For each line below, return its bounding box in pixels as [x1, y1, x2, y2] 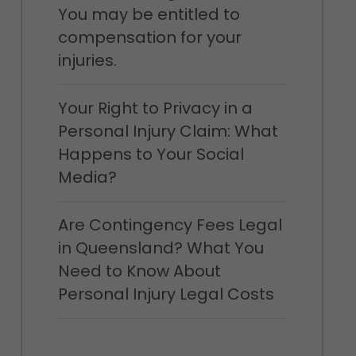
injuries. [57, 49, 117, 72]
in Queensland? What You [57, 237, 264, 259]
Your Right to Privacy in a [57, 97, 253, 119]
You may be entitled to [57, 3, 240, 25]
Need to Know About [57, 260, 221, 282]
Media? [57, 166, 117, 188]
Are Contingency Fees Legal [57, 214, 282, 236]
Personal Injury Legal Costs [57, 283, 274, 305]
